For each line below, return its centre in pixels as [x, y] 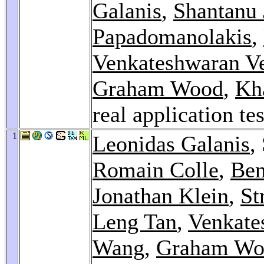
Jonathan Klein [161, 195]
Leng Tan [135, 221]
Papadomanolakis [172, 36]
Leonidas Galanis [171, 143]
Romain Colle [156, 169]
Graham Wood [158, 88]
